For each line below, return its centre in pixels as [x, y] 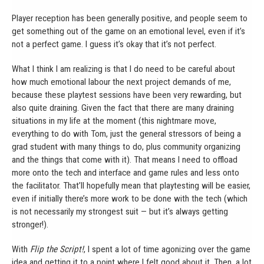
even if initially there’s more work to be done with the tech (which [130, 198]
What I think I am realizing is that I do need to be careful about [123, 69]
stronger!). [30, 224]
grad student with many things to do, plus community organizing [126, 146]
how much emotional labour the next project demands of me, [121, 82]
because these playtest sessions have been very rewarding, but [127, 95]
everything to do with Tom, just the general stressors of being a [126, 133]
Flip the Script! [57, 249]
